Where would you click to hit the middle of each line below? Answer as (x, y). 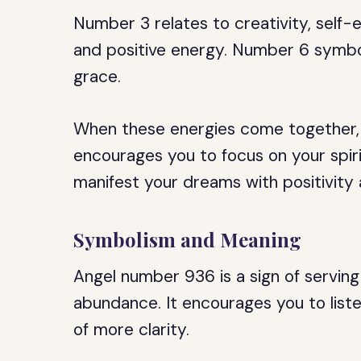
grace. (98, 77)
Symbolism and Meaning (188, 239)
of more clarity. (132, 330)
